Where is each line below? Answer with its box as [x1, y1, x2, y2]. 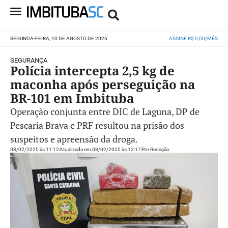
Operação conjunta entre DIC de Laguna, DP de [10, 105, 199, 118]
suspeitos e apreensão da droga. [10, 133, 138, 145]
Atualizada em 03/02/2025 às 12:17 [60, 147, 141, 152]
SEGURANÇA [10, 56, 47, 64]
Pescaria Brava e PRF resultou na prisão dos [10, 119, 184, 131]
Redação [149, 147, 169, 152]
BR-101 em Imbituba [10, 90, 134, 106]
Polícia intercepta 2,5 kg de [10, 62, 175, 79]
